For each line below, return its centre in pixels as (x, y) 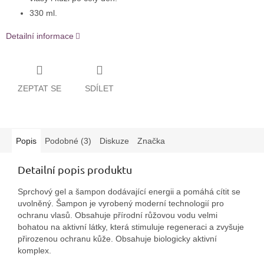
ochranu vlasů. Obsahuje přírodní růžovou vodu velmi (118, 215)
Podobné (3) (68, 141)
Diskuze (114, 141)
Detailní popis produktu (75, 169)
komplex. (34, 250)
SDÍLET (99, 88)
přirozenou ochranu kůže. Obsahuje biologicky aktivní (117, 238)
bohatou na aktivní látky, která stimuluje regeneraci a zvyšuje (131, 227)
